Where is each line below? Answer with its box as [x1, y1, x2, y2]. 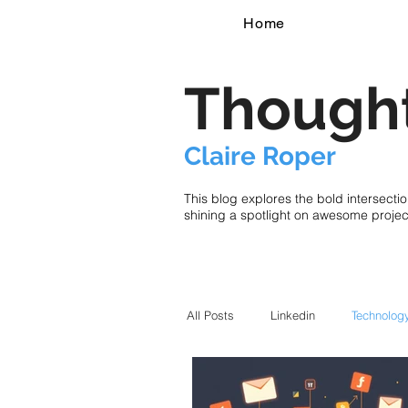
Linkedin [270, 308, 315, 322]
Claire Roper [184, 141, 336, 171]
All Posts [187, 308, 234, 322]
